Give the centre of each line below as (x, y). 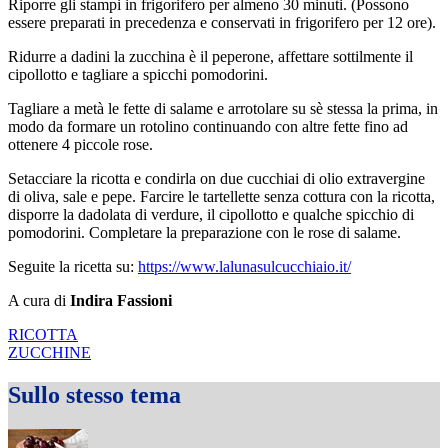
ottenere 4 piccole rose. (80, 144)
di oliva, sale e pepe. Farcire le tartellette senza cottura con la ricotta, (221, 196)
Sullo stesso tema (94, 394)
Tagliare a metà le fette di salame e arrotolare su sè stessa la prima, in (223, 108)
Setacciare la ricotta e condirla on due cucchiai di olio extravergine (216, 178)
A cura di (39, 300)
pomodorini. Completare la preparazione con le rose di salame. (206, 232)
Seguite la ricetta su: (73, 266)
